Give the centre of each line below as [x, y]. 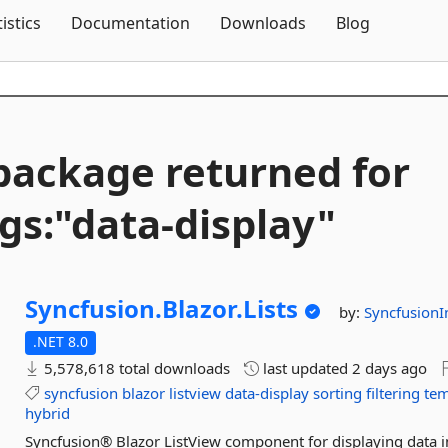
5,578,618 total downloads [135, 368]
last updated [306, 368]
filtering [393, 393]
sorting [338, 393]
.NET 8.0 [61, 341]
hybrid [48, 413]
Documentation [130, 23]
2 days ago [390, 368]
